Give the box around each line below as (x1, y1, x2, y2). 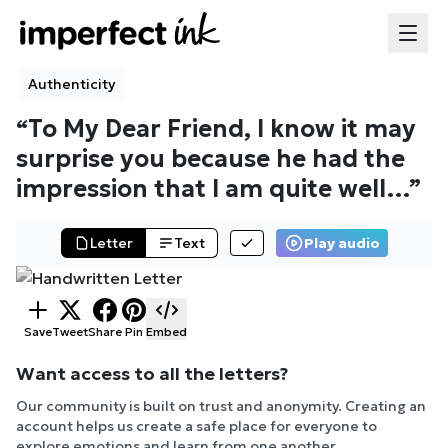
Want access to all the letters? (16, 362, 288, 386)
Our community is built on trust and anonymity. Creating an (16, 397, 426, 416)
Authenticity (28, 75, 115, 94)
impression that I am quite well (16, 174, 386, 205)
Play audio (303, 234, 380, 253)
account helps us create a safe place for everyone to (16, 417, 377, 436)
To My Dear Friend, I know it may (28, 114, 416, 145)
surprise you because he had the (16, 144, 405, 175)
